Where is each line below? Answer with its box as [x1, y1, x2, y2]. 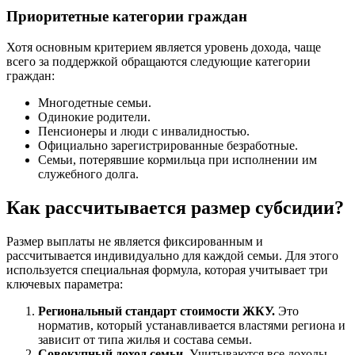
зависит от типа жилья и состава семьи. [38, 332, 252, 346]
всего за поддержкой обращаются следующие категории [6, 54, 311, 68]
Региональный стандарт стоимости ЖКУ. [38, 303, 275, 318]
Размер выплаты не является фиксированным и [6, 234, 263, 248]
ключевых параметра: [6, 277, 123, 291]
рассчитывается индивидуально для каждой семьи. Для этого [6, 248, 338, 262]
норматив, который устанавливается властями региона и [38, 318, 345, 332]
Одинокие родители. [38, 109, 151, 124]
